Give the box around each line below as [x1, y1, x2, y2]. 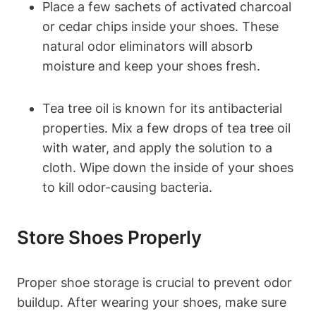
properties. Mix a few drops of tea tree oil [42, 120, 291, 135]
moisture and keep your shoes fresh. [42, 58, 260, 73]
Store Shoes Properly [17, 226, 202, 248]
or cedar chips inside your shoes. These [42, 18, 279, 34]
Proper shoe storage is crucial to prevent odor [17, 274, 292, 290]
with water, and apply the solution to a [42, 140, 272, 155]
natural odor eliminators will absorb [42, 38, 253, 54]
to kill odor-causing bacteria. [42, 179, 212, 195]
